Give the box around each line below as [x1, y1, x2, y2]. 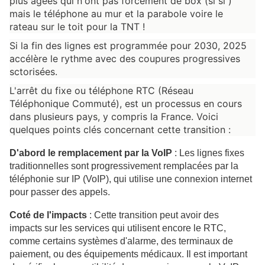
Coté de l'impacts [9, 210, 87, 221]
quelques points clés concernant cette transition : [9, 124, 231, 136]
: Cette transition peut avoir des [87, 210, 221, 221]
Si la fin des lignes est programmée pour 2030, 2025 [9, 40, 250, 52]
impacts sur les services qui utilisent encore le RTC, [9, 223, 228, 234]
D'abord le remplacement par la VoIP [9, 147, 172, 158]
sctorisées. [9, 66, 57, 78]
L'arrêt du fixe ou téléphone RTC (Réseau [9, 85, 196, 97]
